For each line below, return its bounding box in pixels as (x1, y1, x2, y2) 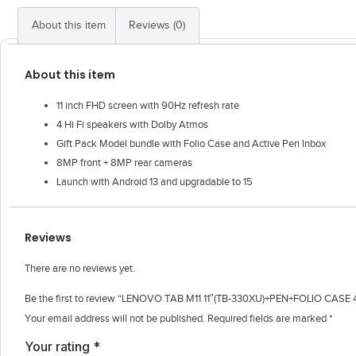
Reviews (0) (129, 19, 186, 32)
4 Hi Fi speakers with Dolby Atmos (56, 118, 208, 130)
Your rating (25, 338, 93, 354)
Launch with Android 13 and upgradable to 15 (56, 175, 253, 188)
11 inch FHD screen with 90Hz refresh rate (56, 99, 239, 111)
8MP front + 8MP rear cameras (56, 156, 192, 168)
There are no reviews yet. (25, 261, 135, 274)
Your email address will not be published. (25, 311, 205, 324)
